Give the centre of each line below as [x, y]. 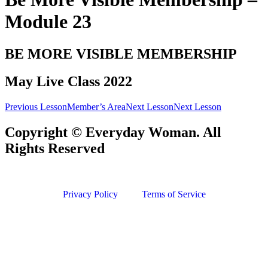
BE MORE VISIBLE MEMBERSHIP [121, 54]
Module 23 [48, 22]
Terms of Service [173, 194]
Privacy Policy [90, 194]
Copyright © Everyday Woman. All [113, 133]
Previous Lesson [36, 107]
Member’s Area [96, 107]
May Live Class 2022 [68, 82]
